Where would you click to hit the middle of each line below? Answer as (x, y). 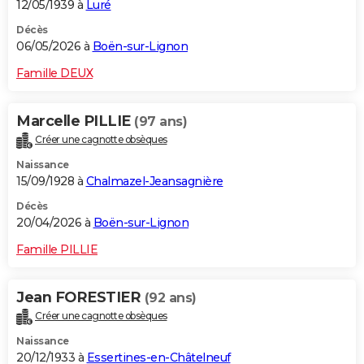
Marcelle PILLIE (75, 121)
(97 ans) (160, 122)
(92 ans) (170, 297)
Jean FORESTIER (80, 297)
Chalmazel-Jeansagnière (154, 181)
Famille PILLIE (57, 249)
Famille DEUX (54, 74)
